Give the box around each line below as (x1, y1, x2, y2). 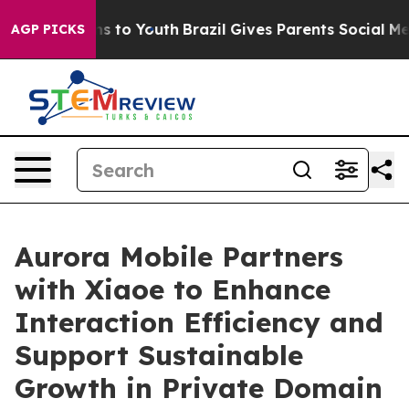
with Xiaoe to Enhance (15, 272, 330, 307)
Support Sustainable (15, 338, 303, 372)
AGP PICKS (11, 21, 85, 37)
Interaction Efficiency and (15, 305, 383, 340)
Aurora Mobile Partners (15, 239, 343, 274)
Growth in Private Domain (15, 371, 383, 405)
